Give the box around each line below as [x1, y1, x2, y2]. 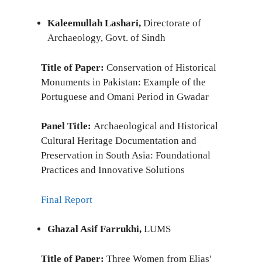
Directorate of [143, 18, 201, 29]
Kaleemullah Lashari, [47, 18, 143, 29]
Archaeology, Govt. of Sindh [47, 32, 166, 43]
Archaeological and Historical [94, 120, 218, 132]
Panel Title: [41, 120, 94, 132]
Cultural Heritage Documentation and [41, 135, 196, 146]
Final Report [41, 194, 92, 205]
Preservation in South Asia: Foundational [41, 150, 211, 161]
